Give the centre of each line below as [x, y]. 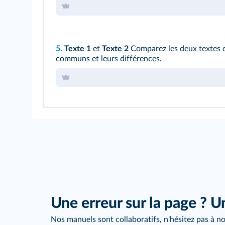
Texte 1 [78, 49]
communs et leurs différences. [109, 59]
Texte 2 [115, 49]
